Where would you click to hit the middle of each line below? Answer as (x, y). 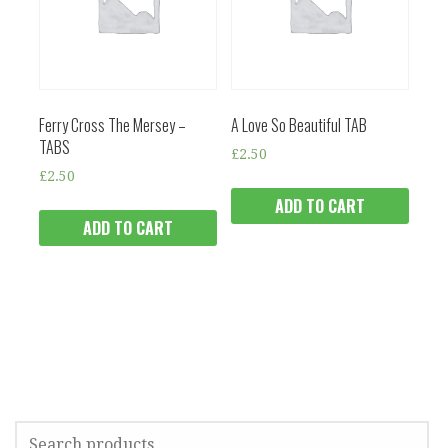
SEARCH (37, 432)
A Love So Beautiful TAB (299, 124)
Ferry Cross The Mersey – (112, 124)
